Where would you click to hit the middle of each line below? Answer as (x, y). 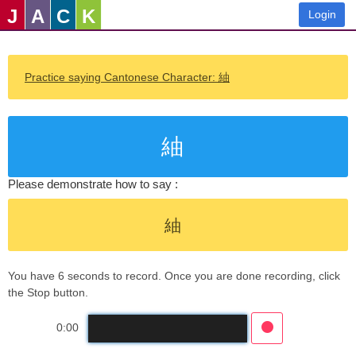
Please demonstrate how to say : (93, 184)
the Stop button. (48, 293)
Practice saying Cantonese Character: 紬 (127, 77)
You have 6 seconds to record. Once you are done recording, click (174, 276)
